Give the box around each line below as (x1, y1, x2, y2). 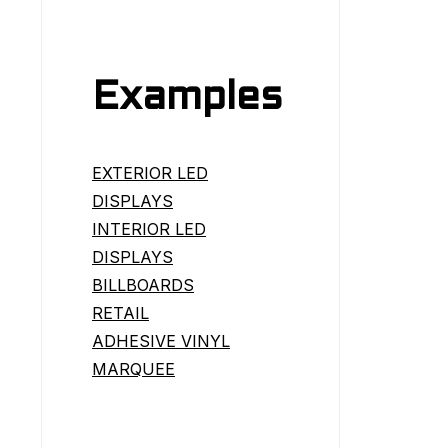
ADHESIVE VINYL (92, 330, 230, 351)
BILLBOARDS (92, 274, 194, 295)
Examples (92, 79, 283, 117)
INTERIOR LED (92, 218, 206, 239)
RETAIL (92, 302, 149, 323)
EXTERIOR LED (92, 162, 208, 183)
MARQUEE (92, 358, 175, 379)
